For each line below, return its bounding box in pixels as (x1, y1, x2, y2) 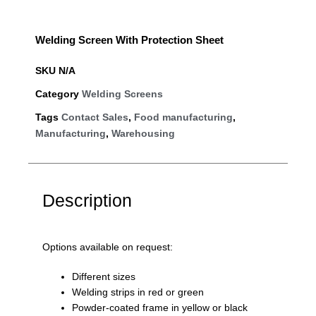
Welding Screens (82, 87, 163, 99)
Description (42, 190, 132, 210)
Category (35, 87, 79, 99)
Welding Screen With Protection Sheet (35, 33, 224, 46)
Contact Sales (61, 111, 128, 123)
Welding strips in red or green (72, 286, 204, 298)
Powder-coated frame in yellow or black (72, 301, 248, 313)
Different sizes (72, 270, 135, 282)
